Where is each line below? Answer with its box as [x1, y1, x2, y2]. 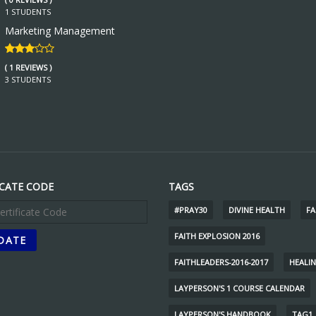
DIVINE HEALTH [229, 204, 285, 215]
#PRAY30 [174, 204, 207, 215]
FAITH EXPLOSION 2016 [174, 230, 260, 241]
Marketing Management [4, 23, 115, 37]
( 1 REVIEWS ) [4, 61, 51, 73]
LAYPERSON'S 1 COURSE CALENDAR [174, 282, 305, 293]
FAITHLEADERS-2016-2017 [174, 256, 268, 267]
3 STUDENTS [4, 73, 51, 85]
